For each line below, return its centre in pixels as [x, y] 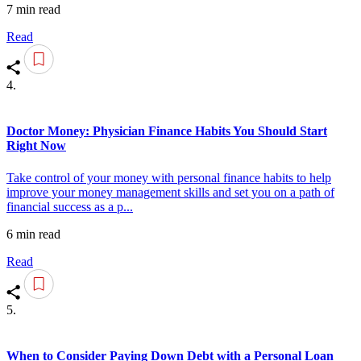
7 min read [33, 10]
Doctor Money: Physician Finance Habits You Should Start [167, 131]
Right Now [36, 146]
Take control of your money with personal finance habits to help [169, 177]
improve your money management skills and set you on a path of [170, 192]
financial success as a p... [70, 206]
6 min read [33, 234]
